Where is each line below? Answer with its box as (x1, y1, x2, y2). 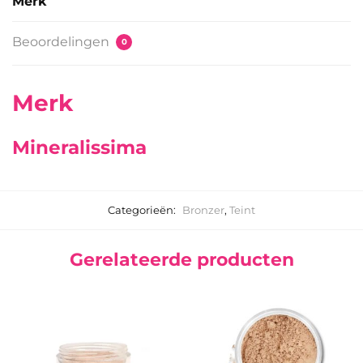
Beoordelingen (12, 34, 113, 50)
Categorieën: (108, 203, 178, 217)
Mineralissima (12, 136, 147, 160)
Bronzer (182, 203, 224, 217)
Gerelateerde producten (69, 249, 294, 271)
